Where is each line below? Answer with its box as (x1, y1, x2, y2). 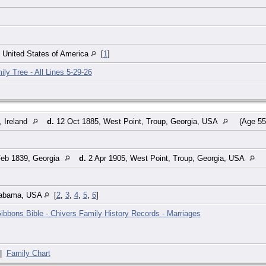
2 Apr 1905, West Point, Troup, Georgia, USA (85, 153, 246, 163)
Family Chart (6, 248, 50, 258)
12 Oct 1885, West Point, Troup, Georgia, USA (53, 116, 220, 126)
